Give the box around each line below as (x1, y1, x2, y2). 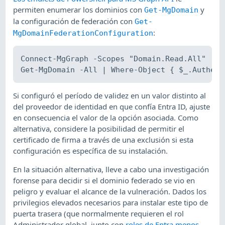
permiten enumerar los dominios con (13, 4, 145, 15)
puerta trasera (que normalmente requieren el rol (13, 208, 184, 218)
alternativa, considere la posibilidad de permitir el (13, 124, 185, 134)
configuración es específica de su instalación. (13, 146, 168, 156)
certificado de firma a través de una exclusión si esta (13, 135, 194, 145)
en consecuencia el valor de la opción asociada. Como (13, 113, 199, 123)
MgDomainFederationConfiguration (13, 28, 154, 38)
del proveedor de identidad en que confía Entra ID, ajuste (13, 101, 210, 112)
